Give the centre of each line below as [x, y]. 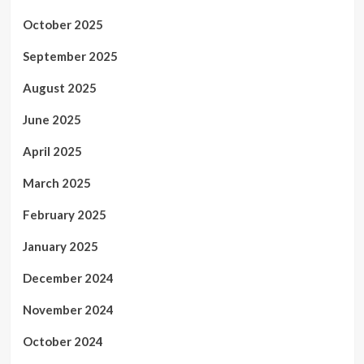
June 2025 [52, 119]
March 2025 [56, 182]
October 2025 [63, 24]
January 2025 [60, 246]
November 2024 [68, 309]
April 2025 [52, 151]
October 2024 [63, 341]
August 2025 [59, 87]
